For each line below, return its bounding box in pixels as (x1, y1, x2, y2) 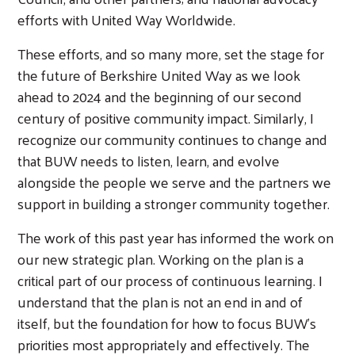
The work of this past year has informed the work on (17, 223, 334, 250)
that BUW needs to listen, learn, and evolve (17, 147, 280, 174)
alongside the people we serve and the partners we (17, 168, 331, 195)
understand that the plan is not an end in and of (17, 288, 303, 315)
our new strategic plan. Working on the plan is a (17, 245, 303, 272)
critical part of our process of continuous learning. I (17, 266, 323, 293)
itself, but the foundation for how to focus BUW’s (17, 309, 316, 336)
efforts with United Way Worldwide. (17, 6, 235, 32)
